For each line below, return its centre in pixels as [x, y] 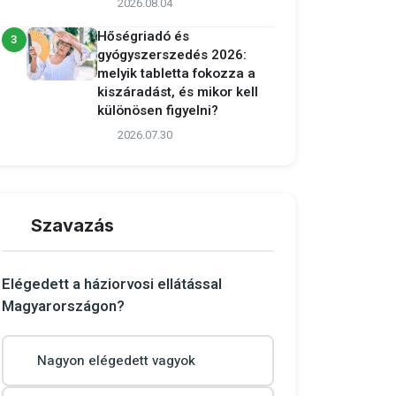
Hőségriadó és [143, 36]
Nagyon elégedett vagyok [116, 361]
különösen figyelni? [158, 110]
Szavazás [72, 225]
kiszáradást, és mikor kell [178, 92]
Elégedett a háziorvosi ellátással [112, 284]
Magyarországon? [63, 306]
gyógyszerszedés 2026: [172, 55]
